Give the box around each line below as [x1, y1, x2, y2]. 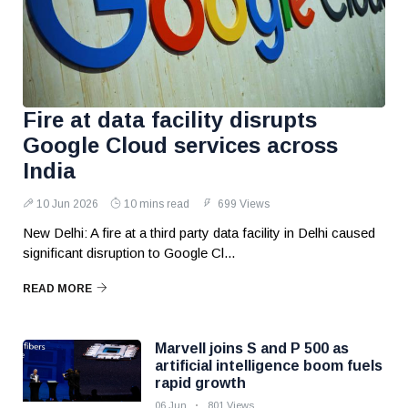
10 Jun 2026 [36, 198, 98, 210]
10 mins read [124, 198, 189, 210]
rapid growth [155, 375, 246, 391]
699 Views [215, 198, 270, 210]
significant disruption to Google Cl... [23, 245, 235, 260]
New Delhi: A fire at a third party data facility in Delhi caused [23, 225, 375, 240]
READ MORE [23, 282, 92, 295]
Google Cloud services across [23, 133, 338, 158]
